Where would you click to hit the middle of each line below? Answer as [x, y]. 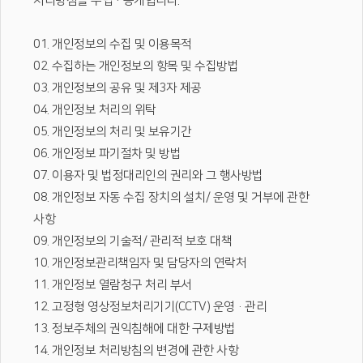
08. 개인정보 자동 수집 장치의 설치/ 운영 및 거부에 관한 [171, 197]
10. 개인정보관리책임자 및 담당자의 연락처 [140, 263]
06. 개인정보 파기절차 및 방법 [107, 154]
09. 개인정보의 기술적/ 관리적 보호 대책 [132, 241]
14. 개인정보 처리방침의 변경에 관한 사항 [136, 350]
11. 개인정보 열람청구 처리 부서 [113, 285]
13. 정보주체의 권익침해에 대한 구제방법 [135, 329]
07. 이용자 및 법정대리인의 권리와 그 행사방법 [148, 175]
